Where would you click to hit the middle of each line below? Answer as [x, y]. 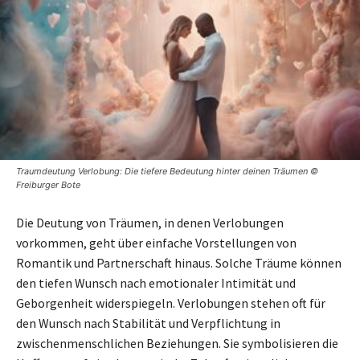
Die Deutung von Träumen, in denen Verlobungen [150, 222]
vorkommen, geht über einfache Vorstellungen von [156, 242]
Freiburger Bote [48, 184]
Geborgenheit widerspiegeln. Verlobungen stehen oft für [171, 303]
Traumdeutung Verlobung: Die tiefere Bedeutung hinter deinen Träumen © [167, 171]
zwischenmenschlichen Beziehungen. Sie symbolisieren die [177, 343]
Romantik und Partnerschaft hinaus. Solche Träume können [179, 262]
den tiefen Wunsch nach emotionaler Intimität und [156, 282]
